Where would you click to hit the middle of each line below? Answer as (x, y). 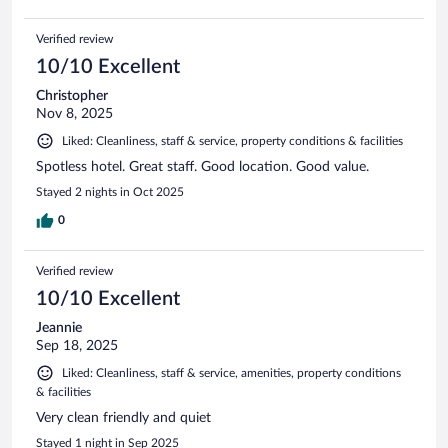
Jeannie (59, 327)
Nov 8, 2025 (74, 113)
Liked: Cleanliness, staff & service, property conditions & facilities (232, 140)
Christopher (72, 95)
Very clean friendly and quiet (123, 417)
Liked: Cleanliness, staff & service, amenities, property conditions (231, 372)
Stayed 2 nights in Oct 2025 (110, 191)
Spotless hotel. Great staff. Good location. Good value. (202, 166)
